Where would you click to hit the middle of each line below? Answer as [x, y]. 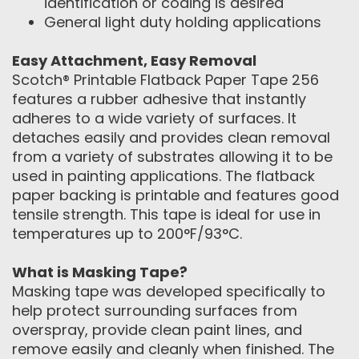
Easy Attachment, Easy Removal [134, 61]
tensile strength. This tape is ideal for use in [166, 214]
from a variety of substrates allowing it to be [172, 157]
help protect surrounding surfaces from [155, 311]
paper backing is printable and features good [175, 195]
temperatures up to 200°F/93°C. [127, 234]
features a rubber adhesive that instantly [159, 99]
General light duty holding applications [183, 22]
